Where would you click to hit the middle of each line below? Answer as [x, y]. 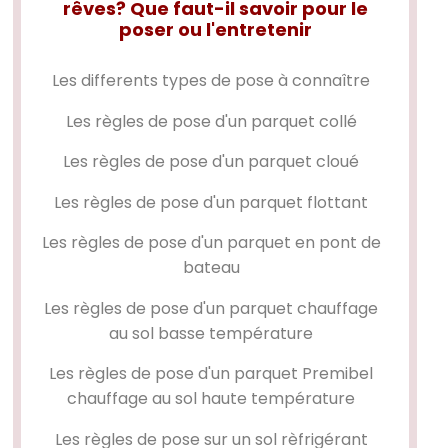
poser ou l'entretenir [215, 30]
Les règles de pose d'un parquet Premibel [211, 374]
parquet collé [303, 121]
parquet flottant [304, 202]
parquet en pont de [303, 243]
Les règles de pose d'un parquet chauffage [211, 308]
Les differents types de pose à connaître [211, 81]
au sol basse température [211, 333]
